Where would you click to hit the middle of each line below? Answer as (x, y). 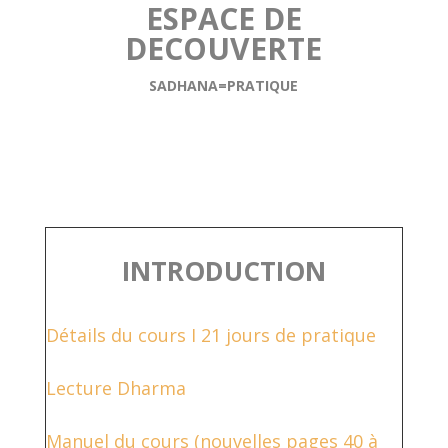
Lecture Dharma (115, 387)
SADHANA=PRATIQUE (224, 85)
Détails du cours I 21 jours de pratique (210, 334)
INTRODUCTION (223, 270)
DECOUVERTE (224, 48)
